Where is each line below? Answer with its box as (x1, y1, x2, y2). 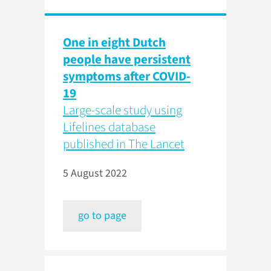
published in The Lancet (63, 135, 184, 153)
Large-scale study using (63, 101, 182, 119)
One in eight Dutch (63, 33, 166, 51)
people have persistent (63, 50, 191, 68)
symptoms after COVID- (63, 67, 191, 85)
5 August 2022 (63, 166, 127, 181)
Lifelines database (63, 118, 155, 136)
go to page (78, 208, 126, 224)
